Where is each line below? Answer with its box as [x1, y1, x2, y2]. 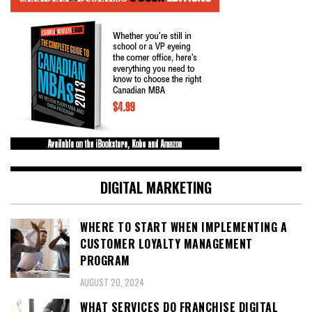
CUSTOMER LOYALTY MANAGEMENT [80, 235, 253, 253]
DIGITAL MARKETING [100, 177, 212, 198]
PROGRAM [80, 252, 130, 270]
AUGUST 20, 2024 [80, 275, 144, 289]
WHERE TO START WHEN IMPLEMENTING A [80, 219, 287, 236]
